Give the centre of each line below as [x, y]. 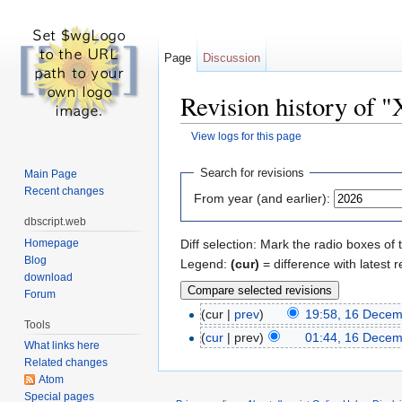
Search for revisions [252, 173]
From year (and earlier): [262, 198]
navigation [262, 150]
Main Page [51, 174]
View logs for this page [246, 136]
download [49, 277]
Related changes [66, 363]
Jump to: [207, 150]
